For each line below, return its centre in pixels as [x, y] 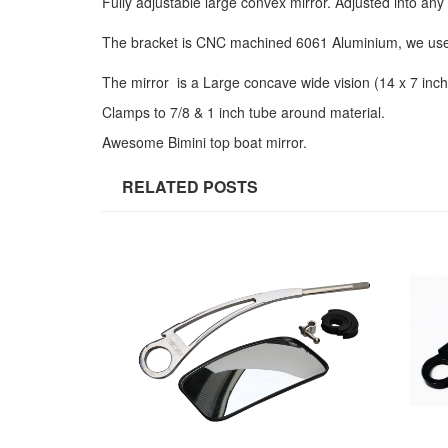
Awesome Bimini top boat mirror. [204, 142]
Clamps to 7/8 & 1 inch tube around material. [243, 112]
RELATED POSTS [190, 186]
